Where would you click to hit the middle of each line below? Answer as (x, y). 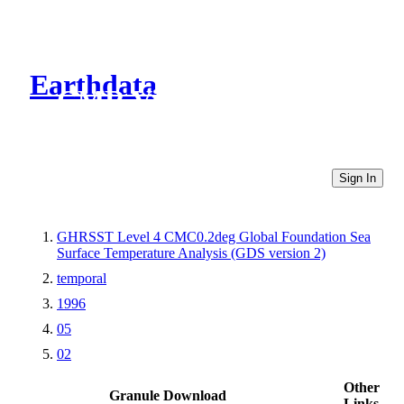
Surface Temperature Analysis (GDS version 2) (191, 252)
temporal (82, 278)
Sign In (358, 178)
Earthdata (93, 85)
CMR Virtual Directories (210, 101)
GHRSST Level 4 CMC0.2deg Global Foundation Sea (214, 236)
